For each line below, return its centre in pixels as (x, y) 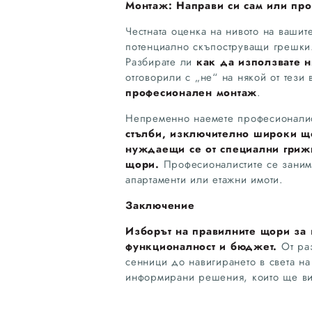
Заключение (160, 205)
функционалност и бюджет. (201, 246)
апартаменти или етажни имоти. (204, 179)
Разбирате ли (161, 62)
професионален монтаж (191, 92)
